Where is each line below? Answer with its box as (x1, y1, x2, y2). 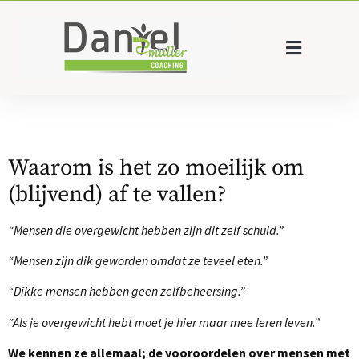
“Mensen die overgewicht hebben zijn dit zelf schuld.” (8, 221, 284, 238)
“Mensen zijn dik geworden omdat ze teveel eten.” (8, 252, 268, 269)
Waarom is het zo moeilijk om (8, 153, 304, 182)
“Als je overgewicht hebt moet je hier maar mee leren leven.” (8, 313, 320, 330)
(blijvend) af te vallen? (8, 179, 227, 208)
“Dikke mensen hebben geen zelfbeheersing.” (8, 283, 245, 300)
